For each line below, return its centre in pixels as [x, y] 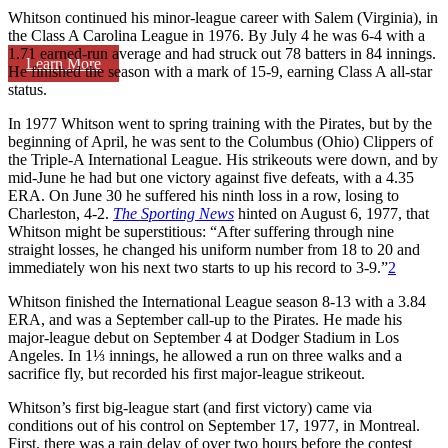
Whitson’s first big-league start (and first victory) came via [190, 407]
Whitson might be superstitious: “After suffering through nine [201, 231]
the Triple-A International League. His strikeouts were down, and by [223, 159]
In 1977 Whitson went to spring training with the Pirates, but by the [220, 123]
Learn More [63, 63]
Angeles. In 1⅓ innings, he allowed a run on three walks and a [205, 355]
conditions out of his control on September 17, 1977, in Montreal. [214, 425]
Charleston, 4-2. [60, 213]
